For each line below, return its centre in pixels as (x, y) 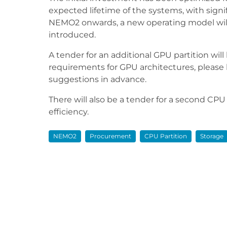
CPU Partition (166, 136)
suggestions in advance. (98, 79)
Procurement (110, 136)
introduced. (72, 35)
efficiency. (69, 112)
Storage (212, 136)
